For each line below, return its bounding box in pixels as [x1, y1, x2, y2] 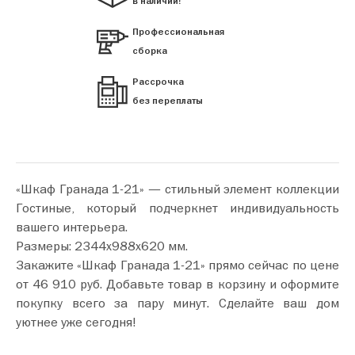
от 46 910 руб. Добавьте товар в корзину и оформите [16, 275, 106, 292]
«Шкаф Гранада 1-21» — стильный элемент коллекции [16, 180, 339, 197]
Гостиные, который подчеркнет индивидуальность [16, 199, 339, 216]
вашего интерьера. [16, 218, 131, 235]
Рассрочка [132, 75, 184, 88]
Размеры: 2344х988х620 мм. [16, 237, 191, 254]
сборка [132, 44, 167, 57]
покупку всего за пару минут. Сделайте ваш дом [16, 294, 339, 311]
